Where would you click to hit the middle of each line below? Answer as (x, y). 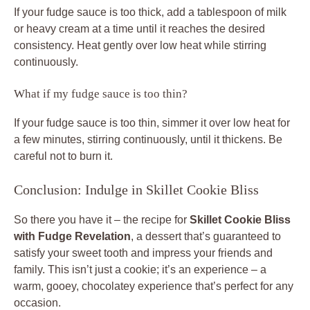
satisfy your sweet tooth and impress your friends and (143, 253)
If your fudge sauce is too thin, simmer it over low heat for (152, 122)
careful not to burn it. (63, 156)
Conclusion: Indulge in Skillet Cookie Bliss (136, 189)
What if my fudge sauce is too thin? (101, 93)
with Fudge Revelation (72, 236)
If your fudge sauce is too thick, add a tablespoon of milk (150, 12)
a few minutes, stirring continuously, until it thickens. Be (148, 139)
